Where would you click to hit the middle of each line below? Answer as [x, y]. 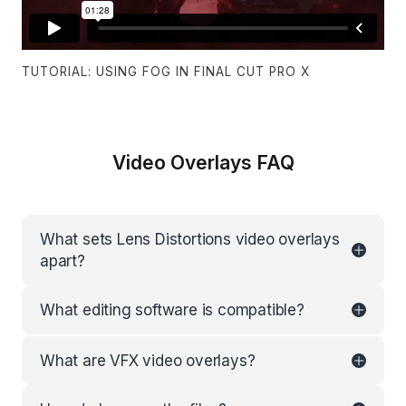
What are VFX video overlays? [148, 361]
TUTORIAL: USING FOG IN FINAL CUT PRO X [166, 71]
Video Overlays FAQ [203, 163]
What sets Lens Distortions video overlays [190, 239]
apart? [63, 261]
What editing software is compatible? [172, 310]
